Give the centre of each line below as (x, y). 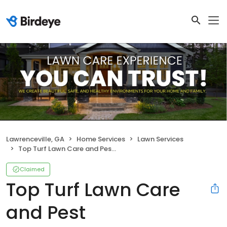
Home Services (101, 139)
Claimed (32, 169)
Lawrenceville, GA (35, 139)
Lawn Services (160, 139)
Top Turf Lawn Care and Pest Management (65, 148)
